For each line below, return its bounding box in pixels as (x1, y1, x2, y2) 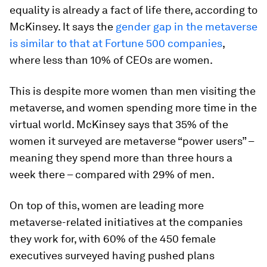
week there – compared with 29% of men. (10, 167, 215, 181)
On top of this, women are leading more (10, 198, 204, 212)
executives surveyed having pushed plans (10, 249, 215, 262)
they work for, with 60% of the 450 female (10, 232, 216, 245)
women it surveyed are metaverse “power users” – (10, 134, 254, 147)
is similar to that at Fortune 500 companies (10, 36, 222, 49)
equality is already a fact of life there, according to (10, 3, 257, 16)
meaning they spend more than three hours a (10, 151, 232, 164)
